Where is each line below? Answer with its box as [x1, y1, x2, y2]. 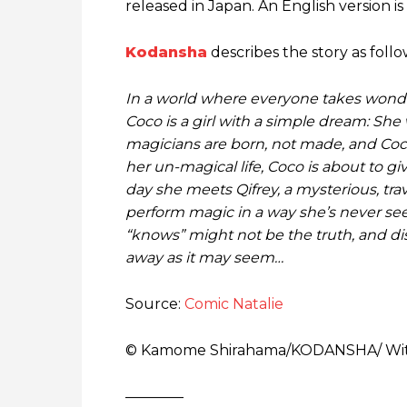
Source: [125, 295, 184, 313]
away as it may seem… [125, 249, 283, 267]
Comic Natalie [184, 295, 283, 313]
